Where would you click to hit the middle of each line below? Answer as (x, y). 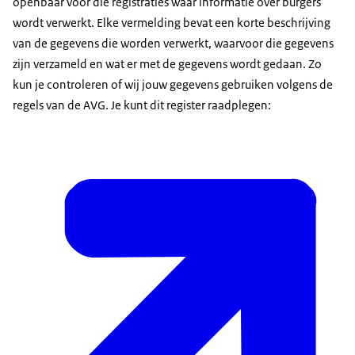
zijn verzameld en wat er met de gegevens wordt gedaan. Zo (167, 63)
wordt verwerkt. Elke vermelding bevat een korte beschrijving (172, 22)
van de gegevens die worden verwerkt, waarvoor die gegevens (173, 43)
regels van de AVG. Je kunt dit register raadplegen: (143, 105)
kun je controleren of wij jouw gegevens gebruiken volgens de (173, 84)
